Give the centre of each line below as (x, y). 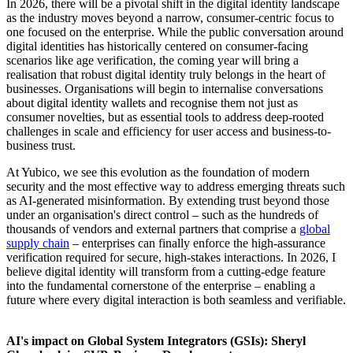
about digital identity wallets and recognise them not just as (152, 103)
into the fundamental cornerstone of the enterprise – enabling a (161, 286)
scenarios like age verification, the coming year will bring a (152, 61)
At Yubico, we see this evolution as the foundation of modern (158, 173)
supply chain (38, 243)
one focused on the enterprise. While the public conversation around (175, 32)
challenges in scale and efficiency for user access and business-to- (169, 132)
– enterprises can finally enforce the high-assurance (197, 243)
